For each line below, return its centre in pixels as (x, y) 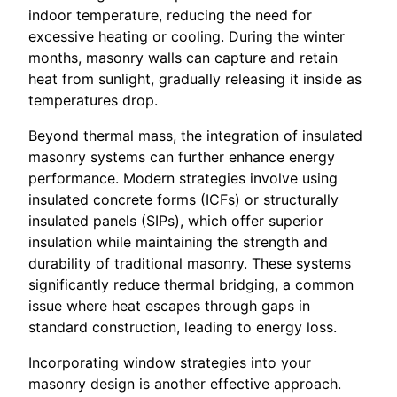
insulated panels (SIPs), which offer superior (176, 221)
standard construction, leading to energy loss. (183, 327)
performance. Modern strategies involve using (183, 179)
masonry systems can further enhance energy (182, 157)
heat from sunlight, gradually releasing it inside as (195, 79)
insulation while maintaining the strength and (178, 242)
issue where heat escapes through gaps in (169, 306)
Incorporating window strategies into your (170, 363)
